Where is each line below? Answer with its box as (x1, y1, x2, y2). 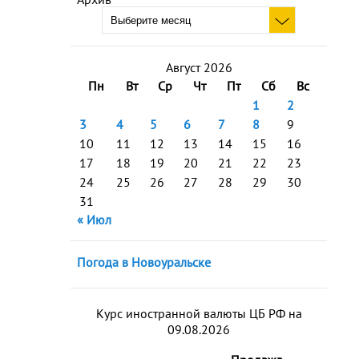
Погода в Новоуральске (77, 254, 211, 270)
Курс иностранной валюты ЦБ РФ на (95, 305, 302, 321)
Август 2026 (165, 59, 232, 75)
